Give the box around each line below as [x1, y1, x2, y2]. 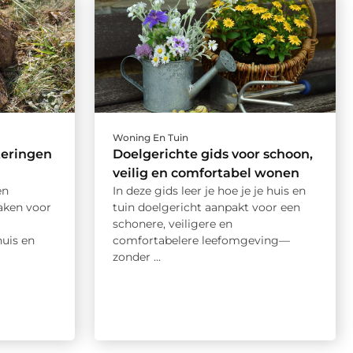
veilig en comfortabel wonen [112, 165, 299, 181]
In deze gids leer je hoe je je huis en [112, 184, 306, 199]
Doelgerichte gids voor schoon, [112, 147, 313, 162]
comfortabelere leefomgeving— [112, 233, 290, 248]
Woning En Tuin [112, 132, 188, 144]
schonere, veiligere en [112, 217, 232, 232]
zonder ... [112, 250, 161, 265]
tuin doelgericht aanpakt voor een [112, 200, 300, 215]
